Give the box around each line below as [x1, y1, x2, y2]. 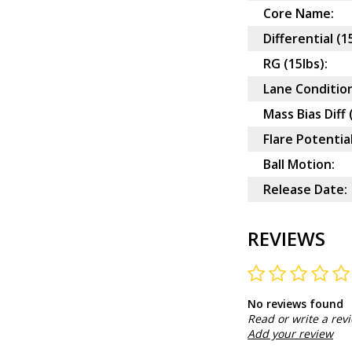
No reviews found [247, 296, 343, 312]
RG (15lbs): [263, 55, 328, 73]
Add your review [247, 326, 333, 342]
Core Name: [263, 5, 334, 23]
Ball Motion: [263, 156, 335, 174]
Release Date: [263, 181, 347, 199]
